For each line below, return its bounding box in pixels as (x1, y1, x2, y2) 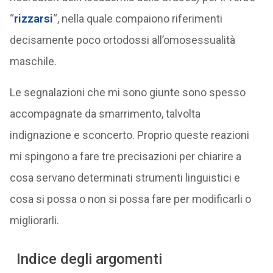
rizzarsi (13, 12, 53, 25)
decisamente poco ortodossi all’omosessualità (9, 34, 235, 46)
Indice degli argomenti (16, 250, 162, 268)
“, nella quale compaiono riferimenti (52, 12, 222, 25)
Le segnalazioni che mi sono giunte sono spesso (9, 86, 246, 99)
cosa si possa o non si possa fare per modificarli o (9, 193, 251, 205)
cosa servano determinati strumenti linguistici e (9, 171, 240, 184)
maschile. (9, 55, 57, 68)
